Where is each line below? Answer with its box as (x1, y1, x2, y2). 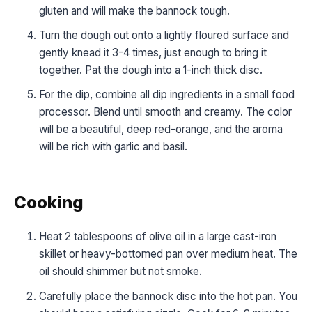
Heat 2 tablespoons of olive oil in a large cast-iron (39, 230, 276, 244)
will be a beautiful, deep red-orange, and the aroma (39, 123, 283, 136)
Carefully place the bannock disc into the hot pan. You (39, 289, 297, 303)
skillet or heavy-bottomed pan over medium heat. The (39, 247, 297, 261)
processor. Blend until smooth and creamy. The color (39, 105, 292, 119)
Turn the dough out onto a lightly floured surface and (39, 29, 289, 42)
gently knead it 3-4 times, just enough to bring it (39, 46, 267, 59)
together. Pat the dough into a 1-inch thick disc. (39, 63, 263, 77)
